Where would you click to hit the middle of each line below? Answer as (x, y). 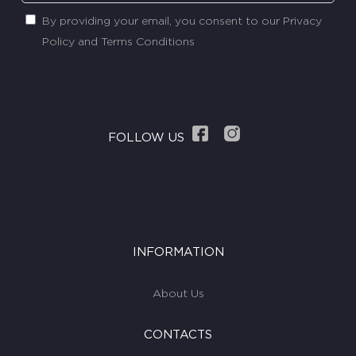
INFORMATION (178, 253)
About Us (178, 294)
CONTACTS (178, 335)
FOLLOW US (146, 138)
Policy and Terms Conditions (119, 43)
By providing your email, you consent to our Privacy (182, 22)
